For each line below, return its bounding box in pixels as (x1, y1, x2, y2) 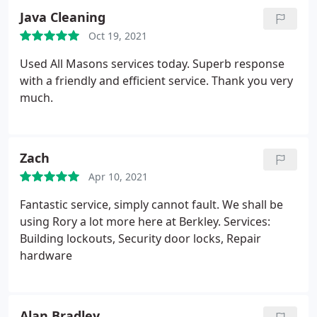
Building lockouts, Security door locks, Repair (20, 231, 261, 246)
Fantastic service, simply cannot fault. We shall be (20, 197, 283, 212)
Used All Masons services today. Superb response (20, 56, 284, 71)
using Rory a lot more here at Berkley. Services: (20, 214, 270, 229)
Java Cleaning (20, 8, 105, 25)
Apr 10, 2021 (88, 170, 148, 183)
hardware (20, 248, 72, 263)
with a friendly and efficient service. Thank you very (20, 73, 293, 88)
